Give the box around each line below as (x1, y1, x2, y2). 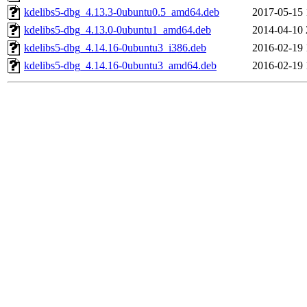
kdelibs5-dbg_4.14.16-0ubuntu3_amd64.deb (24, 60, 217, 72)
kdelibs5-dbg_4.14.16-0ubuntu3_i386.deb (24, 42, 206, 54)
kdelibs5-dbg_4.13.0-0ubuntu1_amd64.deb (24, 24, 211, 36)
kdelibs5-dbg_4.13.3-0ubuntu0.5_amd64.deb (24, 6, 219, 19)
